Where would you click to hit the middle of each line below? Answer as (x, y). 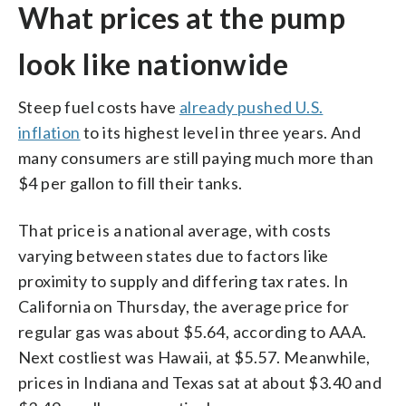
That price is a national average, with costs (175, 230)
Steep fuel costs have (99, 106)
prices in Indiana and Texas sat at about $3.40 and (200, 382)
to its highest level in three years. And (221, 132)
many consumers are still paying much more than (196, 157)
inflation (49, 132)
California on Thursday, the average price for (184, 306)
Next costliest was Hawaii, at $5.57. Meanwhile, (194, 357)
